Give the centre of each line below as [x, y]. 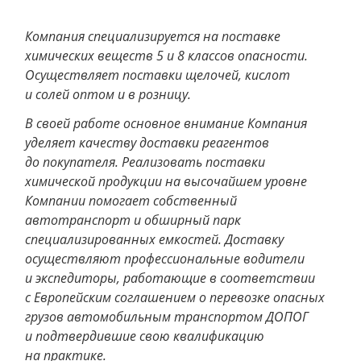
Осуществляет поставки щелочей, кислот [158, 75]
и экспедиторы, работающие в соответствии [170, 278]
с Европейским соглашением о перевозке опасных [175, 297]
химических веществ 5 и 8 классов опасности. [166, 56]
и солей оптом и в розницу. [108, 94]
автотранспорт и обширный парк [133, 220]
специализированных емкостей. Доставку [154, 239]
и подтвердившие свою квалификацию [145, 336]
